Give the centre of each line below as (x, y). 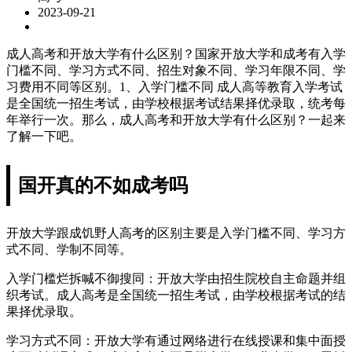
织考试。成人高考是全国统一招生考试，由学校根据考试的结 (176, 295)
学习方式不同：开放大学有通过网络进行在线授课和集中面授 (176, 340)
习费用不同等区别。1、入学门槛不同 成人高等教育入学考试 (174, 86)
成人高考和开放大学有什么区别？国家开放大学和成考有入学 (176, 53)
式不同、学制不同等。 (69, 249)
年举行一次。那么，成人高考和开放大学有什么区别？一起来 (176, 119)
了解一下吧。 (44, 136)
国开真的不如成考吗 (103, 185)
